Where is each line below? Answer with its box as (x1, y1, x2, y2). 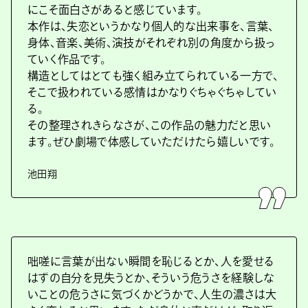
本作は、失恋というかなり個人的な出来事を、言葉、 (27, 21, 274, 32)
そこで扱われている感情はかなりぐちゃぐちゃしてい (27, 87, 277, 98)
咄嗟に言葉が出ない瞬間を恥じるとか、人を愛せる (27, 256, 275, 267)
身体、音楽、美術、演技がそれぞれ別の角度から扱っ (27, 37, 276, 48)
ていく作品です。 (27, 54, 107, 65)
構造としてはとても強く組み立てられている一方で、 (27, 70, 279, 81)
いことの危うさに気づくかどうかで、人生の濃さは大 (27, 289, 277, 300)
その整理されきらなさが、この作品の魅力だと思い (27, 120, 272, 131)
